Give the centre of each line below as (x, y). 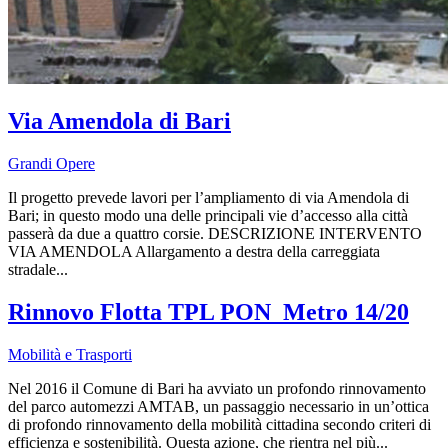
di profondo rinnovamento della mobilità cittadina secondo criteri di (219, 424)
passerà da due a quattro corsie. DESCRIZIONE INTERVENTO (215, 233)
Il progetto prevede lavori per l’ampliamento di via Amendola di (208, 197)
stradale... (38, 269)
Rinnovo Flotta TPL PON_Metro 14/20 (208, 311)
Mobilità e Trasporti (70, 354)
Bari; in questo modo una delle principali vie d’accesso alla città (208, 215)
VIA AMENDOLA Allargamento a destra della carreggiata (194, 251)
